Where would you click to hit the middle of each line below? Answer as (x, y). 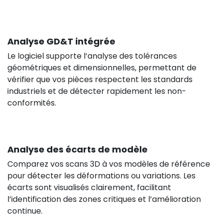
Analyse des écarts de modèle (77, 149)
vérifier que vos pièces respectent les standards (100, 79)
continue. (25, 211)
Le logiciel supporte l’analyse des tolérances (92, 56)
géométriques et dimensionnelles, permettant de (102, 67)
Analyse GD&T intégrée (61, 41)
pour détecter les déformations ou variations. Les (101, 175)
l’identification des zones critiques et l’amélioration (104, 199)
